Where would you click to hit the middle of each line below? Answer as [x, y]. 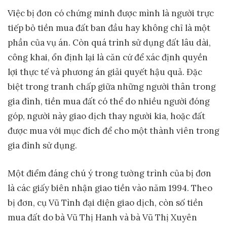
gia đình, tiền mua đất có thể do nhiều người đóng [109, 102]
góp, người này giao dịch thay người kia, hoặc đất [106, 116]
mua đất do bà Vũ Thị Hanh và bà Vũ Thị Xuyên [102, 217]
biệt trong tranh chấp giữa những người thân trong [112, 87]
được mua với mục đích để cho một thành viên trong [113, 131]
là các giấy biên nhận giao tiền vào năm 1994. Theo [110, 188]
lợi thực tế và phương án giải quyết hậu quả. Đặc [105, 72]
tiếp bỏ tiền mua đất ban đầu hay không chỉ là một [109, 28]
